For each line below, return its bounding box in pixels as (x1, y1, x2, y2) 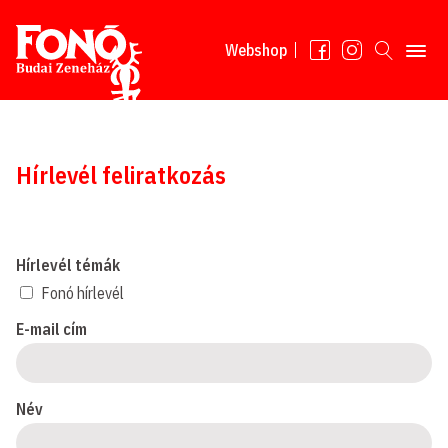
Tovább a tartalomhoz (15, 9, 176, 32)
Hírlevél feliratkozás (16, 159, 226, 191)
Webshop (225, 40, 287, 60)
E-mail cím (16, 319, 87, 339)
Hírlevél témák (16, 255, 120, 275)
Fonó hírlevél (41, 283, 124, 303)
